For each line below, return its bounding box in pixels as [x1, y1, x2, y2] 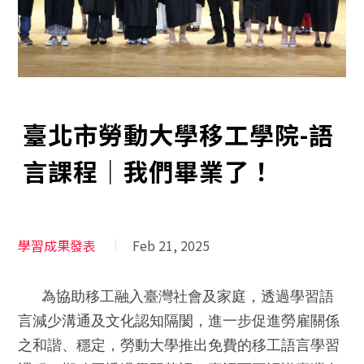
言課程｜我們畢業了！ [23, 152, 275, 188]
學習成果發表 [18, 235, 97, 255]
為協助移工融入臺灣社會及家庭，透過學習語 [41, 288, 335, 305]
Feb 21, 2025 [132, 235, 210, 255]
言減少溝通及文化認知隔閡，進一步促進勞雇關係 [18, 312, 340, 329]
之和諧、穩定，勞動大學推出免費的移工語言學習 [18, 336, 340, 353]
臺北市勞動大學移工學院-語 [23, 115, 335, 152]
